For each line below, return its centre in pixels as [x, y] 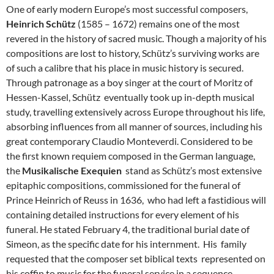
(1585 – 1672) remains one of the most [158, 24]
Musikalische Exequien [72, 171]
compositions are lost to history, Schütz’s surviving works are [133, 53]
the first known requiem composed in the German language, [131, 156]
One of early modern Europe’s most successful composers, [127, 9]
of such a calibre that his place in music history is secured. [125, 68]
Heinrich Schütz [41, 24]
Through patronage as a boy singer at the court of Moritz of [129, 83]
